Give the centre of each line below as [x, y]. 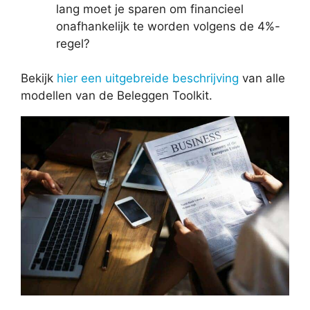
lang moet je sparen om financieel [150, 9]
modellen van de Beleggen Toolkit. [117, 96]
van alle [262, 79]
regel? [73, 43]
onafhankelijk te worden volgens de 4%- [168, 26]
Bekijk [39, 79]
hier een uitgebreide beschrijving [148, 79]
